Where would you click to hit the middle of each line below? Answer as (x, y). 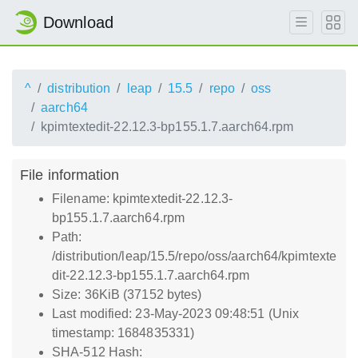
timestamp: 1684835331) (123, 333)
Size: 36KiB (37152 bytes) (127, 294)
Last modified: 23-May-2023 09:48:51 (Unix (176, 314)
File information (70, 175)
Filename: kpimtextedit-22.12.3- (143, 199)
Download (78, 22)
